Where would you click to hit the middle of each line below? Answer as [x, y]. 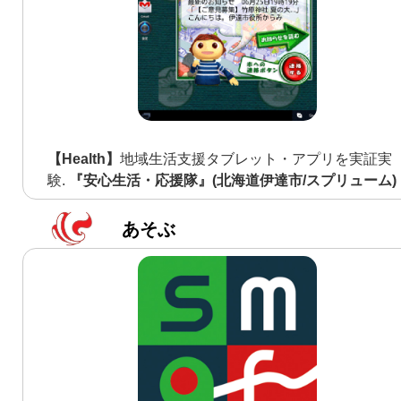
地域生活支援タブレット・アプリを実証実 [256, 158]
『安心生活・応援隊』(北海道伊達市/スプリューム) [233, 180]
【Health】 [84, 158]
